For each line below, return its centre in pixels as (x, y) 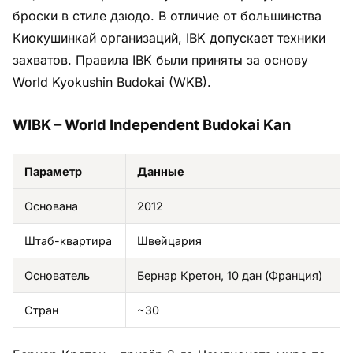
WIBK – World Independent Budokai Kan (152, 124)
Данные (161, 171)
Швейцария (169, 240)
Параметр (53, 171)
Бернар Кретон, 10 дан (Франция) (230, 275)
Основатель (57, 275)
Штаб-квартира (68, 240)
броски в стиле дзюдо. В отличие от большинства (167, 15)
